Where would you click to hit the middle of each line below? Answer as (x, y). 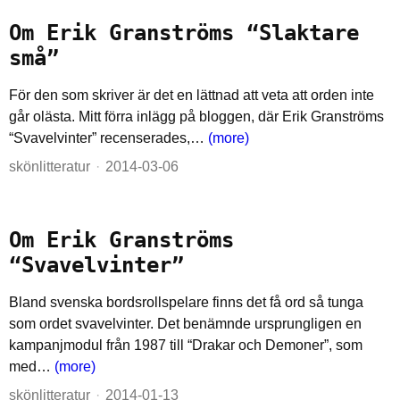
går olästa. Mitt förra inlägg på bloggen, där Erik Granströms (196, 117)
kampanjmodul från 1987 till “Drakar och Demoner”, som (186, 345)
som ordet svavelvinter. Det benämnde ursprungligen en (185, 324)
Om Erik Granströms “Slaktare (184, 33)
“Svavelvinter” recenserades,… (108, 138)
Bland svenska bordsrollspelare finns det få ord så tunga (186, 302)
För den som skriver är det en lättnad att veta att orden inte (192, 95)
